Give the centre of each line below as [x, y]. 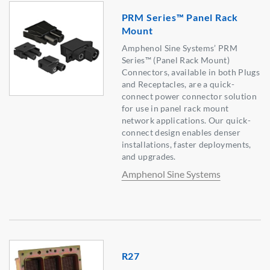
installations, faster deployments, [186, 145]
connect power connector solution [189, 96]
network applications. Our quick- [186, 121]
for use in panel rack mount [175, 108]
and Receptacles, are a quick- [178, 84]
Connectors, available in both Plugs [190, 72]
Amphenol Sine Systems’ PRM [179, 48]
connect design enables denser [181, 133]
